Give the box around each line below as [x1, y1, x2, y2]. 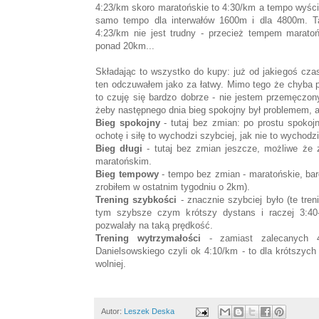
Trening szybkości [95, 194, 177, 206]
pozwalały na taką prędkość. [95, 220, 213, 231]
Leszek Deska [124, 307, 174, 316]
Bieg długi [95, 143, 143, 155]
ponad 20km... [95, 41, 155, 52]
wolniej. [95, 258, 126, 270]
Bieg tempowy [95, 169, 159, 180]
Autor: [101, 307, 124, 316]
